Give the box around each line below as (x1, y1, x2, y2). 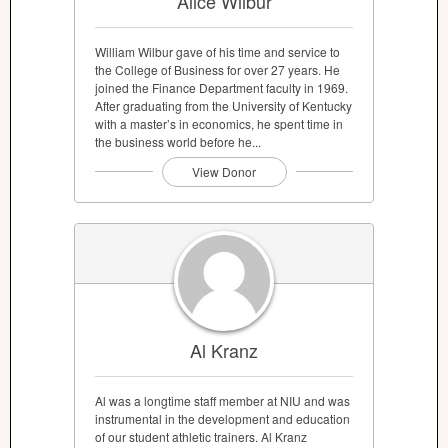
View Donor (192, 162, 256, 180)
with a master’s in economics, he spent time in (95, 114, 343, 132)
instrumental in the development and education (95, 410, 350, 428)
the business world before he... (95, 132, 261, 150)
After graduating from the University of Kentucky (95, 96, 352, 114)
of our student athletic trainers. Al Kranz (95, 428, 307, 446)
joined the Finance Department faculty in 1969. (95, 78, 348, 96)
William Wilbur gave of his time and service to (95, 42, 340, 60)
